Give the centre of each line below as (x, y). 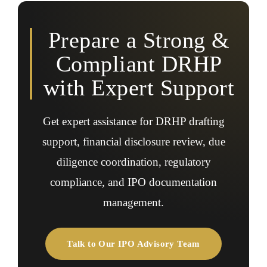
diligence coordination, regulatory (133, 162)
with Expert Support (139, 88)
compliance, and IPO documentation (133, 182)
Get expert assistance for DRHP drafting (133, 121)
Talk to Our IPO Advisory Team (133, 244)
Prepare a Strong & (139, 40)
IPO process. (50, 18)
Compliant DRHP (139, 64)
